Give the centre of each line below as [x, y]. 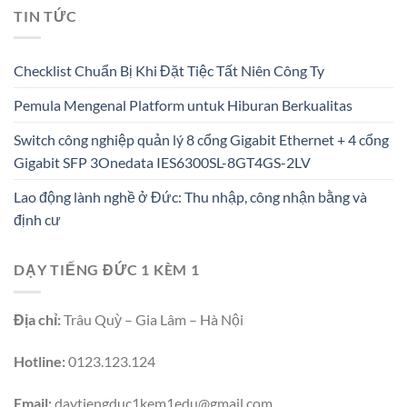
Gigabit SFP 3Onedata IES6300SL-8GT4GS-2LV [162, 163]
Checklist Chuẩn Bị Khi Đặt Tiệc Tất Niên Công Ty [169, 71]
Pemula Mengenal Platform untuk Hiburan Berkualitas [183, 105]
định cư [37, 220]
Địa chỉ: [37, 319]
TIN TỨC [45, 15]
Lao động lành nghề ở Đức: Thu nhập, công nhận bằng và [190, 197]
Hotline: [40, 361]
